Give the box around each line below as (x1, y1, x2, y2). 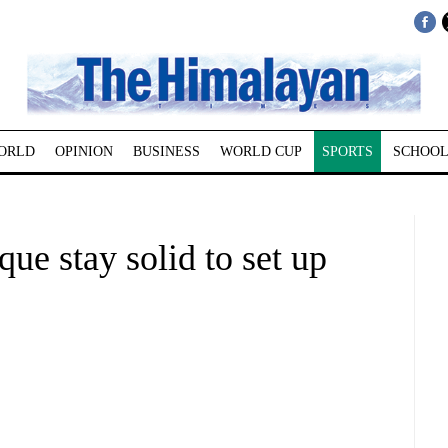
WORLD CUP (219, 144, 302, 159)
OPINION (54, 144, 113, 159)
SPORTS (321, 144, 373, 159)
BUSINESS (132, 144, 200, 159)
